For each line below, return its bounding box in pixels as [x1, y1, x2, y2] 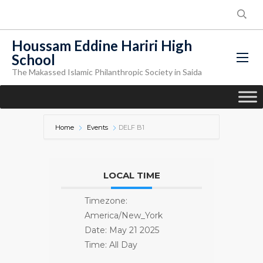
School [12, 51, 55, 68]
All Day [109, 240, 137, 250]
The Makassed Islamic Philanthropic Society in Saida [12, 67, 202, 77]
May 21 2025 [109, 225, 159, 235]
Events [87, 123, 108, 131]
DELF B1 [119, 123, 144, 131]
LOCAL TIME [103, 170, 160, 181]
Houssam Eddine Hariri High [12, 37, 192, 54]
